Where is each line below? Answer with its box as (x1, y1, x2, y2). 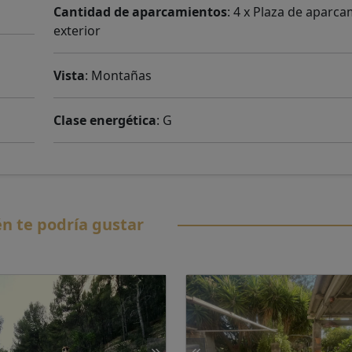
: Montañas (85, 67, 152, 84)
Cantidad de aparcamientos (53, 3, 227, 20)
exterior (53, 22, 101, 39)
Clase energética (53, 112, 156, 129)
